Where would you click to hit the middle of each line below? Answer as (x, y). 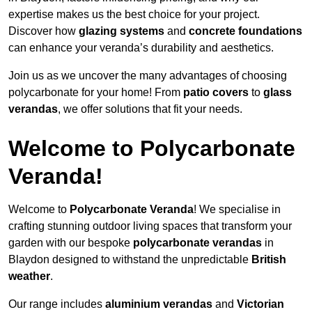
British (269, 260)
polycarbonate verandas (197, 243)
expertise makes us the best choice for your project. (134, 15)
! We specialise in (237, 210)
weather (29, 276)
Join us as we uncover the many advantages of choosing (148, 76)
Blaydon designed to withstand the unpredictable (130, 260)
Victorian (260, 304)
